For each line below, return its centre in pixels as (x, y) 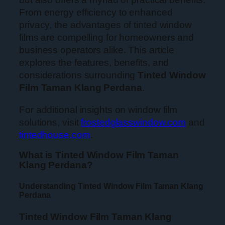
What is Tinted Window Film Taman (99, 155)
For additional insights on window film (98, 109)
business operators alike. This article (97, 50)
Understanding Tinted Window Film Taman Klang (111, 186)
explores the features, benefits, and (94, 63)
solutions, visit (50, 122)
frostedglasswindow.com (134, 122)
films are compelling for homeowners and (107, 38)
